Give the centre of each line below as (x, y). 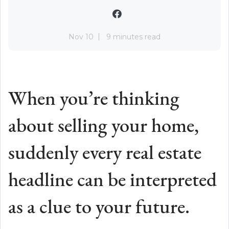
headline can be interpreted (112, 181)
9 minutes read (133, 37)
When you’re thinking (94, 100)
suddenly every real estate (105, 154)
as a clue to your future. (99, 208)
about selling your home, (104, 127)
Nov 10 (81, 37)
